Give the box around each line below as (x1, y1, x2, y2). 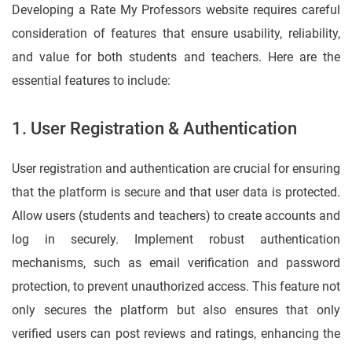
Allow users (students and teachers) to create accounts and (12, 208, 340, 224)
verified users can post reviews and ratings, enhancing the (12, 326, 340, 342)
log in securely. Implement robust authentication (12, 232, 340, 247)
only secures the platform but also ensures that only (12, 302, 340, 318)
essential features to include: (12, 73, 170, 89)
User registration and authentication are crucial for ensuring (12, 161, 340, 177)
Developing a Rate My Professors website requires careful (12, 2, 340, 18)
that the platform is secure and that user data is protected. (12, 185, 340, 200)
